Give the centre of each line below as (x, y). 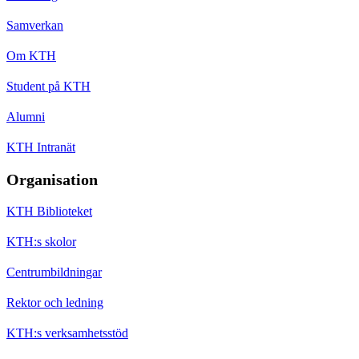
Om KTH (31, 55)
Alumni (26, 116)
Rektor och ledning (55, 302)
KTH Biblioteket (49, 211)
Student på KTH (48, 86)
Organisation (52, 179)
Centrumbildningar (54, 272)
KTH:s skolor (41, 241)
